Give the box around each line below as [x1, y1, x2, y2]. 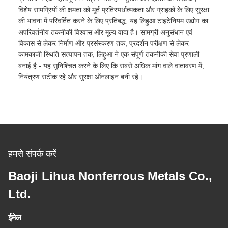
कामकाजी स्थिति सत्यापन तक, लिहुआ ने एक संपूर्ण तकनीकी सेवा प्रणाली [18, 50, 199, 59]
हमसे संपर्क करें [8, 149, 56, 159]
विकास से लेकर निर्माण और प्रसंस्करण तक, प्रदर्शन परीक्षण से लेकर [18, 39, 189, 48]
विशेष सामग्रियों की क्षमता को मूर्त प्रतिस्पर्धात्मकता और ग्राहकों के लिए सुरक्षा [18, 6, 209, 14]
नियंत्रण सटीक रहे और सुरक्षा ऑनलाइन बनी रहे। [18, 73, 143, 81]
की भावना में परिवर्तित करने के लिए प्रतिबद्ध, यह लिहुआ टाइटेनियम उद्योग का [18, 17, 208, 25]
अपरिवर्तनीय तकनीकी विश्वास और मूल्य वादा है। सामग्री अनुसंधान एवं [18, 28, 192, 37]
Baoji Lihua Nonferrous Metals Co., [8, 169, 212, 183]
